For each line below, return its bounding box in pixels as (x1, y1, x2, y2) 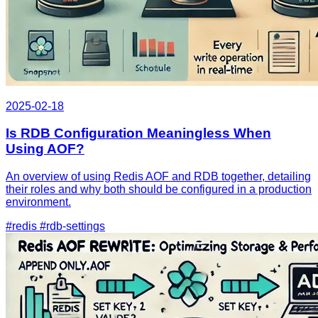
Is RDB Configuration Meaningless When (6, 126, 271, 141)
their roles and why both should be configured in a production (6, 183, 312, 196)
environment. (6, 196, 71, 209)
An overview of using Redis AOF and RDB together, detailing (6, 170, 311, 183)
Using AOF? (6, 141, 84, 157)
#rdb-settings (40, 220, 105, 233)
